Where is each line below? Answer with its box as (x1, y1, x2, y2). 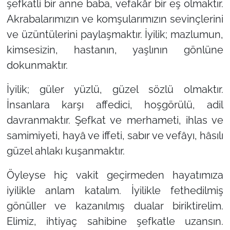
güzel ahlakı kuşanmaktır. (6, 144, 125, 157)
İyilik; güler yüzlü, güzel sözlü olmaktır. (6, 83, 224, 95)
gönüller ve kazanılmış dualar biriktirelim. (6, 199, 224, 212)
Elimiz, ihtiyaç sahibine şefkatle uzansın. (6, 215, 224, 227)
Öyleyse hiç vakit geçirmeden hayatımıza (6, 168, 224, 181)
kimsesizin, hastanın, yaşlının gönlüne (6, 43, 224, 56)
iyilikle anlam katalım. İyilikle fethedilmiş (6, 184, 224, 197)
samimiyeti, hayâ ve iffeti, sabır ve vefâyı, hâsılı (6, 129, 224, 142)
